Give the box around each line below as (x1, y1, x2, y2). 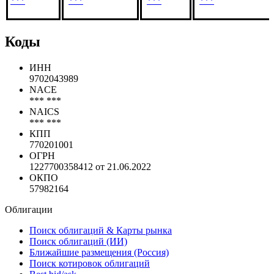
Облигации (5, 204, 53, 215)
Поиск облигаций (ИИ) (29, 235, 127, 246)
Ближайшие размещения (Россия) (29, 246, 169, 257)
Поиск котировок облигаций (29, 257, 150, 268)
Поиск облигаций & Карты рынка (29, 224, 172, 235)
